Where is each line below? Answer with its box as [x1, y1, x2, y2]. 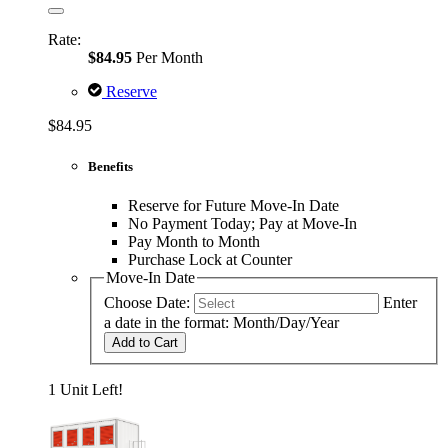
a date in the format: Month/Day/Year [104, 313, 339, 331]
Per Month [132, 48, 203, 66]
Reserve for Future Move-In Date [128, 196, 339, 214]
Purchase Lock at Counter [128, 250, 292, 268]
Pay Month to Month [128, 232, 260, 250]
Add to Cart [112, 334, 178, 350]
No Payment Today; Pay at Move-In [128, 214, 357, 232]
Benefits [88, 158, 133, 174]
